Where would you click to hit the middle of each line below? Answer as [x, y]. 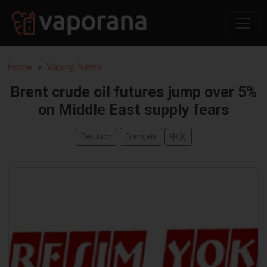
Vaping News [74, 67]
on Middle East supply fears [133, 110]
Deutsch [96, 137]
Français [141, 137]
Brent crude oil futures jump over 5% [133, 92]
